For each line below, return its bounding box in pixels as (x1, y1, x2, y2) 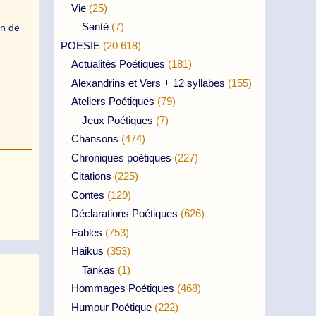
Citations (71, 170, 111, 182)
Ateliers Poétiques (71, 95, 154, 107)
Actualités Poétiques (71, 58, 165, 70)
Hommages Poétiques (71, 282, 174, 294)
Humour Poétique (71, 300, 152, 313)
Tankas (82, 263, 115, 276)
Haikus (71, 245, 104, 257)
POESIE (61, 39, 100, 51)
